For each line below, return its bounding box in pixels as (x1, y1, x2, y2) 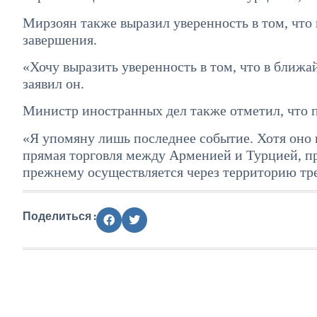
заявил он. (23, 75, 84, 91)
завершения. (23, 31, 97, 47)
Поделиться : (23, 209, 96, 224)
